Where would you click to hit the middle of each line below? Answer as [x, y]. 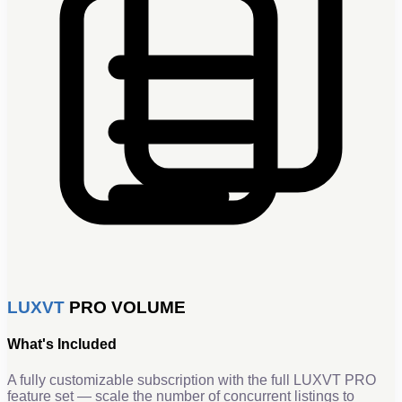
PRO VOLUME [125, 308]
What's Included [62, 345]
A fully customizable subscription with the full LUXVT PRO [192, 380]
